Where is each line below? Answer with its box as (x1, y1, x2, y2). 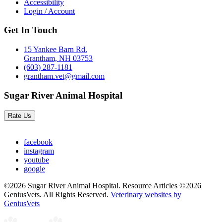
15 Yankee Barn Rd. (24, 45, 87, 54)
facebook (24, 137, 53, 146)
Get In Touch (4, 25, 57, 36)
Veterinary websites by (111, 190, 181, 199)
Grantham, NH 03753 (24, 54, 93, 63)
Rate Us (8, 111, 31, 119)
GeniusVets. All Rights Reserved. (4, 190, 111, 199)
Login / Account (24, 6, 75, 15)
